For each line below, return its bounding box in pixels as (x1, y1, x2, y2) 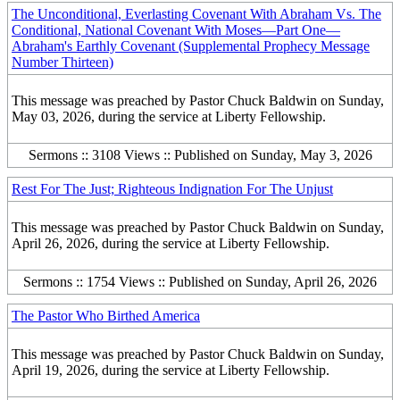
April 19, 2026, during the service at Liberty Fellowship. (12, 362, 329, 378)
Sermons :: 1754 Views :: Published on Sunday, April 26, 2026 (23, 274, 377, 289)
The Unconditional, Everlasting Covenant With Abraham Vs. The (12, 6, 381, 21)
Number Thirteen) (12, 54, 113, 70)
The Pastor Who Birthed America (12, 308, 200, 323)
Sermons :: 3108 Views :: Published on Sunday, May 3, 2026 (28, 147, 372, 162)
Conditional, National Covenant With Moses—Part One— (12, 22, 340, 37)
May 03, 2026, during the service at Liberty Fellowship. (12, 109, 326, 124)
